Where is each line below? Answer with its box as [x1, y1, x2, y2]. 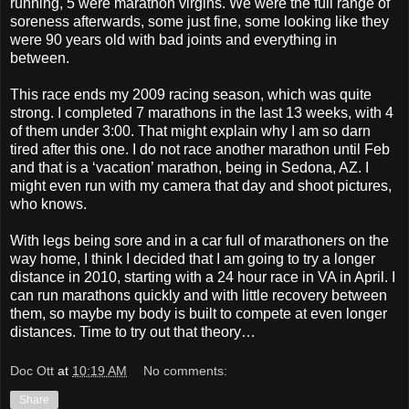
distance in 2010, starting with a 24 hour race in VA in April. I [10, 268, 395, 285]
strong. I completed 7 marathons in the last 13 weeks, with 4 [10, 104, 393, 121]
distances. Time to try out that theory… [10, 323, 256, 340]
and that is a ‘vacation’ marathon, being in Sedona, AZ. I [10, 159, 369, 175]
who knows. [10, 195, 87, 212]
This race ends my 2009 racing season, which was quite [10, 86, 372, 102]
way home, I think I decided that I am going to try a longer [10, 250, 375, 267]
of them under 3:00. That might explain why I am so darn [10, 122, 371, 139]
